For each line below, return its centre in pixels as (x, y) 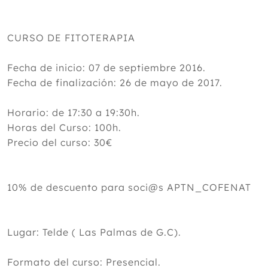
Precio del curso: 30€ (60, 142)
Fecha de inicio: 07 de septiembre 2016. (106, 68)
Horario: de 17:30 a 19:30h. (89, 112)
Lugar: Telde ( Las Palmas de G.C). (94, 232)
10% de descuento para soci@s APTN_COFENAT (129, 187)
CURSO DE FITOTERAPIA (71, 38)
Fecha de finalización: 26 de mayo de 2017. (115, 83)
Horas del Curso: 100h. (64, 127)
